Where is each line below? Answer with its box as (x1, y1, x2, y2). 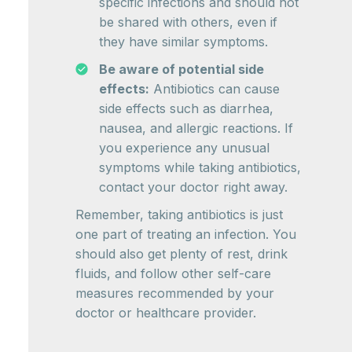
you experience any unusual (99, 140, 269, 156)
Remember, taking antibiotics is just (75, 207, 283, 223)
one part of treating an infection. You (75, 226, 296, 243)
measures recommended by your (75, 285, 274, 302)
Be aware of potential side (99, 61, 264, 78)
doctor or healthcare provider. (75, 305, 256, 321)
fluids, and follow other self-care (75, 266, 271, 282)
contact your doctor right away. (99, 179, 288, 196)
